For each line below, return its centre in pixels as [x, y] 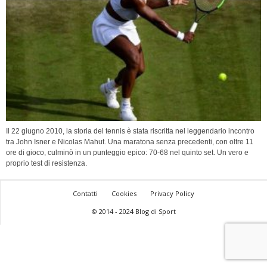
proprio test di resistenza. [46, 164]
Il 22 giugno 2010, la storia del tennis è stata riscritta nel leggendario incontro [130, 131]
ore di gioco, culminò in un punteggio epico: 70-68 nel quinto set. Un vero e [127, 153]
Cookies [124, 194]
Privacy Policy [172, 194]
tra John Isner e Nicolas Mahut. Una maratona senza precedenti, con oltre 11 [130, 142]
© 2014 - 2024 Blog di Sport [133, 212]
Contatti [85, 194]
